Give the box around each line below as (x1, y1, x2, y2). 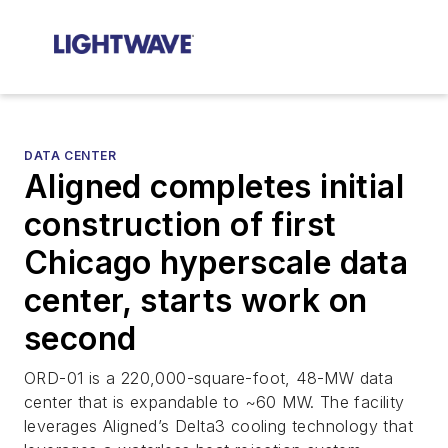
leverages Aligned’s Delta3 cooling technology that (24, 416, 413, 436)
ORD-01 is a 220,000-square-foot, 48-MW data (24, 368, 394, 388)
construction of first (24, 205, 337, 244)
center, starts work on (24, 281, 368, 320)
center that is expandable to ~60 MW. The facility (24, 392, 405, 412)
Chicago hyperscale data (24, 243, 409, 282)
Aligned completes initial (24, 167, 404, 206)
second (24, 319, 137, 358)
